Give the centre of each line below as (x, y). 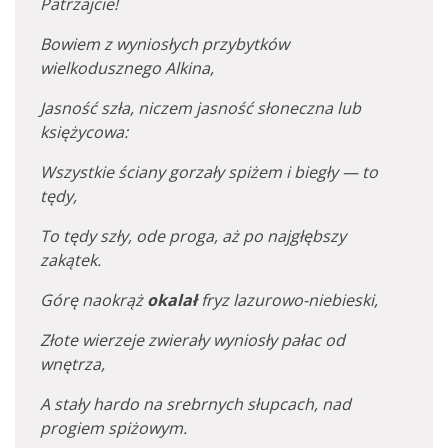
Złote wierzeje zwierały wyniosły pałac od (192, 340)
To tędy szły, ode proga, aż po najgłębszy (193, 236)
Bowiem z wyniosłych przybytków (164, 44)
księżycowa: (84, 132)
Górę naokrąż (93, 300)
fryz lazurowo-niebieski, (287, 300)
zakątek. (70, 260)
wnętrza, (72, 364)
